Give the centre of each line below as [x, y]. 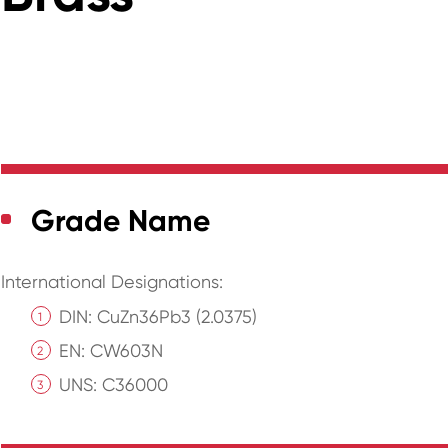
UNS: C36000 [114, 385]
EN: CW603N [111, 351]
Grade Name [121, 221]
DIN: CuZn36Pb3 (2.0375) [158, 317]
